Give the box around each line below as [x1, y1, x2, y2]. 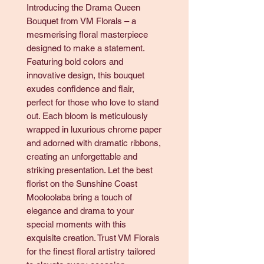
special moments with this [27, 219, 126, 229]
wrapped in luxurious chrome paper [27, 124, 161, 134]
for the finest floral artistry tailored [27, 246, 155, 256]
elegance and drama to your [27, 206, 134, 216]
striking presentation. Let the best [27, 165, 153, 175]
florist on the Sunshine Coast [27, 179, 137, 189]
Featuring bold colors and [27, 57, 123, 67]
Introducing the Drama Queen [27, 2, 140, 12]
